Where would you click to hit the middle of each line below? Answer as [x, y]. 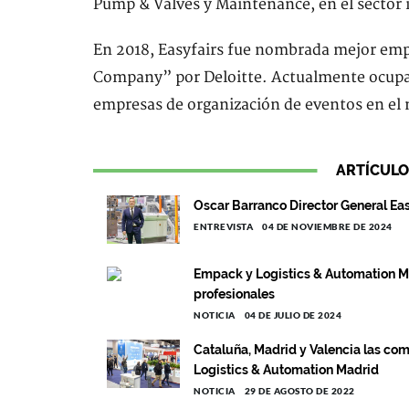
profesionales [234, 294]
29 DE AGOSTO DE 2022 [299, 391]
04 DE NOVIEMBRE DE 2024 [327, 226]
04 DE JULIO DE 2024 [293, 315]
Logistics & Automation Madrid [286, 370]
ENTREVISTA [223, 226]
